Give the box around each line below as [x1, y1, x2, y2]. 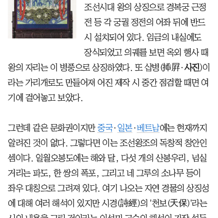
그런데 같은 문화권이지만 [8, 123, 97, 132]
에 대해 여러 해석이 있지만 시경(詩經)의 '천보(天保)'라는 [8, 199, 207, 208]
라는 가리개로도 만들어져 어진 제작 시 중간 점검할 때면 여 [8, 78, 209, 87]
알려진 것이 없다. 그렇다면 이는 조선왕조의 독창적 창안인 [8, 138, 207, 147]
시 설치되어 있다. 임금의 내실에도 [84, 33, 201, 42]
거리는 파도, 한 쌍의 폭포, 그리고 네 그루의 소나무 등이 [8, 168, 201, 178]
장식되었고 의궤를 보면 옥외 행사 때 [84, 48, 209, 57]
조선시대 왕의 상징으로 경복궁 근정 [84, 2, 206, 12]
